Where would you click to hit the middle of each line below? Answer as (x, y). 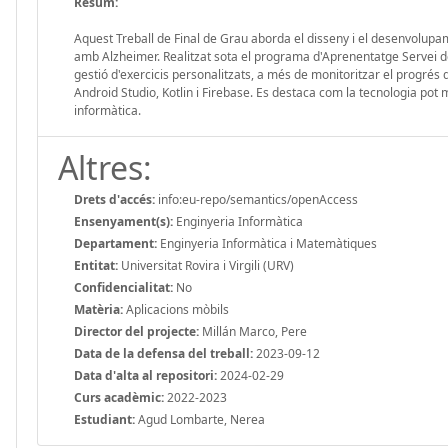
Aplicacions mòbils (176, 309)
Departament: (115, 243)
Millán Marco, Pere (253, 331)
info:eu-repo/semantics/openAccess (256, 199)
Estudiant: (104, 419)
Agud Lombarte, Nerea (200, 419)
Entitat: (96, 265)
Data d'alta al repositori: (145, 375)
